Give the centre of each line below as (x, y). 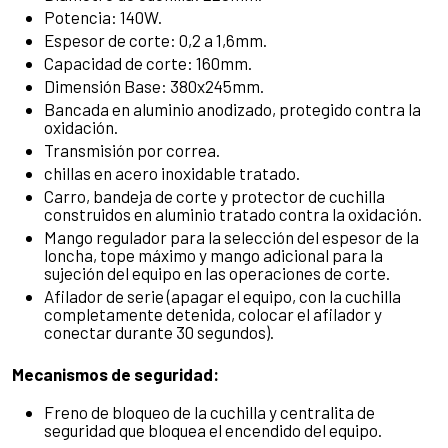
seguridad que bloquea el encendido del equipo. (213, 429)
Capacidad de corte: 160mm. (148, 62)
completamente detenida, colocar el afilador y (213, 313)
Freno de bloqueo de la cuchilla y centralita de (209, 411)
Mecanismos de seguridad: (115, 373)
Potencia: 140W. (103, 16)
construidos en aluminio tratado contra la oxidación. (233, 213)
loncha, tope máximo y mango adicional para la (213, 254)
